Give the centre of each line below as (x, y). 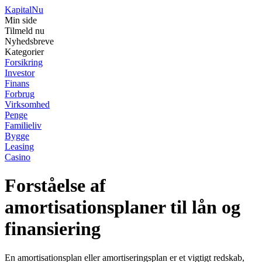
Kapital (18, 10)
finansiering (53, 229)
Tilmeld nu (25, 31)
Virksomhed (27, 104)
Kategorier (24, 52)
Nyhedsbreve (29, 41)
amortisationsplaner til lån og (123, 207)
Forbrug (20, 94)
